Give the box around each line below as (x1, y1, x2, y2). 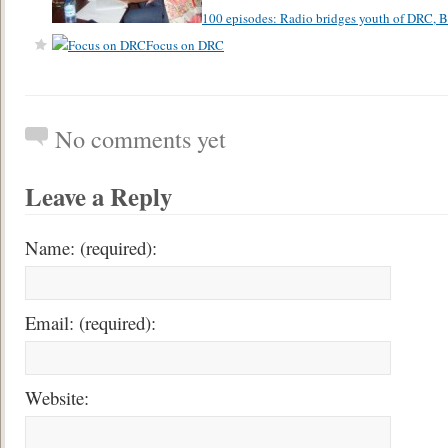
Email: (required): (25, 309, 156, 335)
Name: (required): (25, 234, 157, 260)
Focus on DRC (146, 35, 224, 54)
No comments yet (55, 121, 226, 155)
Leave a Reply (25, 177, 172, 214)
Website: (25, 384, 89, 410)
